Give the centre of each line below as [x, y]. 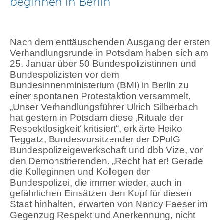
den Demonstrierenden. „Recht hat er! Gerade [107, 161]
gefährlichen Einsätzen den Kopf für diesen [101, 193]
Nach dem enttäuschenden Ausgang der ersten [110, 42]
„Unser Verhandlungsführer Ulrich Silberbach [104, 107]
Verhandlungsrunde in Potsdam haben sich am [109, 53]
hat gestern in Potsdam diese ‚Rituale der [96, 117]
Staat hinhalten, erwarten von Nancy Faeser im [109, 204]
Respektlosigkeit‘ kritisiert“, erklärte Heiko [96, 128]
